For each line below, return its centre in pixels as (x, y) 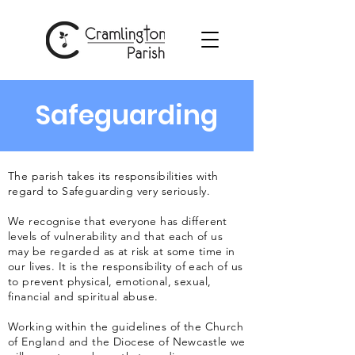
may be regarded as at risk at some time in (122, 251)
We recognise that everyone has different (118, 221)
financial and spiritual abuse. (83, 296)
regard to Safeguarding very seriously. (109, 191)
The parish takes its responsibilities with (113, 176)
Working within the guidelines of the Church (126, 326)
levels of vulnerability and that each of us (116, 236)
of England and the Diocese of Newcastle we (127, 342)
